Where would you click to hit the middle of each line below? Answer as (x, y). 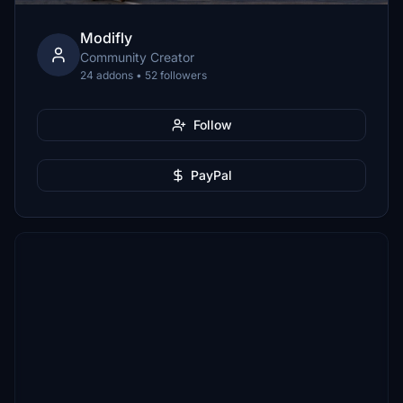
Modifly (106, 38)
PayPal (211, 175)
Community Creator (137, 57)
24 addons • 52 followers (143, 75)
